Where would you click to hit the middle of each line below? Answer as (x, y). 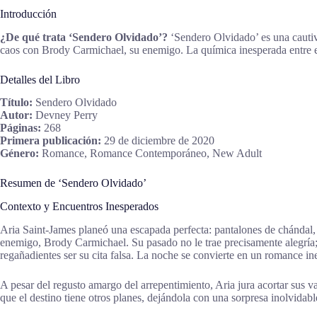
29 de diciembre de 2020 (158, 141)
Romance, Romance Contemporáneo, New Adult (150, 154)
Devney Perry (65, 115)
